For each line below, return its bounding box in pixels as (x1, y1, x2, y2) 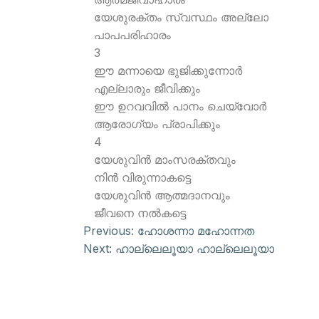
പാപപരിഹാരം (94, 28, 171, 42)
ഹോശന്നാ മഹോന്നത (137, 224, 254, 238)
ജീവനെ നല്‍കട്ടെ (94, 206, 186, 220)
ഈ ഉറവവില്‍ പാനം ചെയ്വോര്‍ (94, 99, 266, 113)
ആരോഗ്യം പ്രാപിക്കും (94, 117, 220, 131)
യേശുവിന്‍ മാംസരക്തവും (94, 152, 236, 167)
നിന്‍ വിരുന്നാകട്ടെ (94, 170, 191, 184)
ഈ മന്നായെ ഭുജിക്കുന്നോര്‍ (94, 63, 242, 78)
